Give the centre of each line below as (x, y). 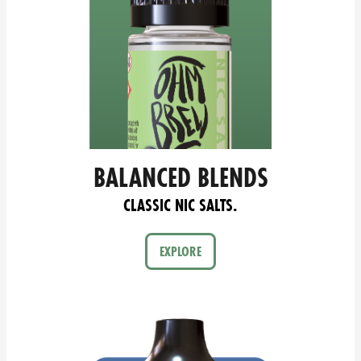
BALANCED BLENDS (180, 178)
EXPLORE (180, 251)
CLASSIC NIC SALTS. (180, 205)
